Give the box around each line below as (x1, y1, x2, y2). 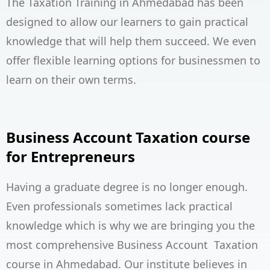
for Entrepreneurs (6, 146, 135, 167)
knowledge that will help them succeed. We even (6, 34, 256, 49)
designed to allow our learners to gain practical (6, 14, 248, 30)
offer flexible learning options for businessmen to (6, 53, 260, 68)
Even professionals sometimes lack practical (6, 199, 233, 214)
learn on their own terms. (6, 72, 136, 87)
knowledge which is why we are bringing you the (6, 218, 255, 233)
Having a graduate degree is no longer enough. (6, 180, 248, 195)
